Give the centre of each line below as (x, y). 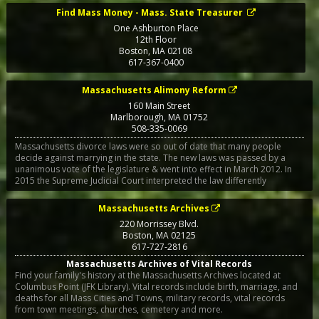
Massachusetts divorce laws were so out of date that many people (148, 146)
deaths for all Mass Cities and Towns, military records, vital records (150, 298)
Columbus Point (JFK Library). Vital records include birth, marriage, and (156, 286)
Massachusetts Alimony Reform (154, 90)
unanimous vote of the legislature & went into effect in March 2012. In (153, 169)
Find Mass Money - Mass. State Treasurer (150, 13)
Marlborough (137, 117)
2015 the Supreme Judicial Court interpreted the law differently (140, 180)
